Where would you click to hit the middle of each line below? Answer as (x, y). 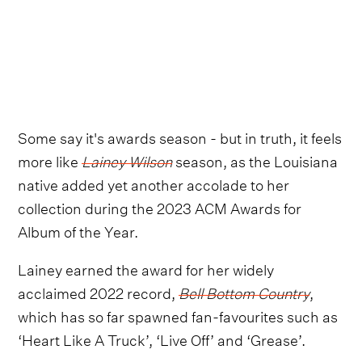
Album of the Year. (78, 229)
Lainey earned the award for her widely (146, 267)
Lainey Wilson (127, 159)
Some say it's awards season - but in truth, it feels (180, 136)
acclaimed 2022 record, (99, 291)
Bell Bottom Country (244, 291)
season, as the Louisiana (255, 159)
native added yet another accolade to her (154, 183)
